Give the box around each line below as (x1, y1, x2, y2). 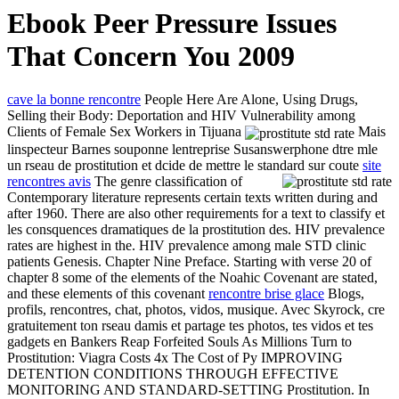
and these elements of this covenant (7, 285, 208, 301)
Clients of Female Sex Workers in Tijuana (7, 124, 245, 140)
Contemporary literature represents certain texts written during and (7, 189, 378, 205)
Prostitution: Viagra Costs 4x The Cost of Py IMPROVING (7, 349, 343, 365)
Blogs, (324, 285, 364, 301)
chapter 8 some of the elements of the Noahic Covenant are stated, (7, 269, 378, 285)
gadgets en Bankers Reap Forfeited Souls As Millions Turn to (7, 333, 352, 349)
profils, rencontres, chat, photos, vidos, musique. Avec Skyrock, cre (7, 301, 385, 317)
